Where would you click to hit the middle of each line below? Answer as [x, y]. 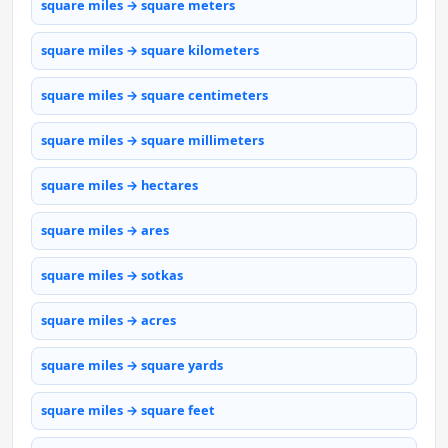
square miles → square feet [128, 410]
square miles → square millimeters [152, 140]
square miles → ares [105, 230]
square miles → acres [108, 320]
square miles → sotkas [112, 275]
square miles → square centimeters [154, 95]
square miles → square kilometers [150, 50]
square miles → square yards [132, 365]
